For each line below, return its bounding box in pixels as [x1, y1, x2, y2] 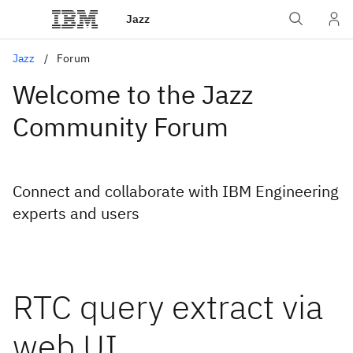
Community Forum [13, 110, 229, 143]
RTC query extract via [13, 285, 323, 329]
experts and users [13, 203, 139, 224]
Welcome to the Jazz [13, 77, 253, 111]
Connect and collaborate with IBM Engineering [13, 180, 339, 202]
